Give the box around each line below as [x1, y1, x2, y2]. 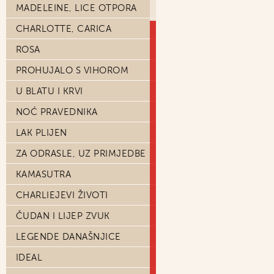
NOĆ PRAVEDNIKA [16, 106, 98, 117]
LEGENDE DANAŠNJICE [16, 231, 121, 242]
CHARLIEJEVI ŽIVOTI [16, 190, 108, 201]
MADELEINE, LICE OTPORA [16, 2, 137, 13]
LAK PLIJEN [16, 127, 67, 138]
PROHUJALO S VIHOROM [16, 65, 129, 76]
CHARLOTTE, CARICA [16, 23, 112, 34]
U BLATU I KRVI [16, 86, 83, 97]
